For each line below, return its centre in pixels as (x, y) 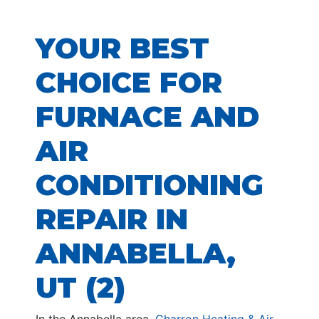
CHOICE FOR (129, 83)
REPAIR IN (112, 219)
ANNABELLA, (136, 253)
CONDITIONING (150, 185)
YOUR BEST (122, 48)
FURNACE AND (147, 117)
